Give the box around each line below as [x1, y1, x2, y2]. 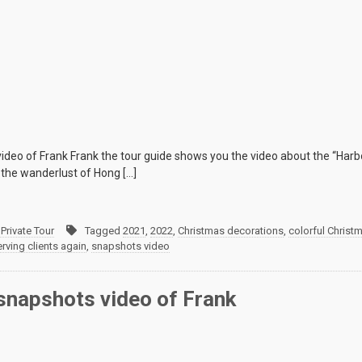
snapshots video [91, 240, 170, 253]
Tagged [85, 225, 123, 238]
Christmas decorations [178, 225, 284, 238]
